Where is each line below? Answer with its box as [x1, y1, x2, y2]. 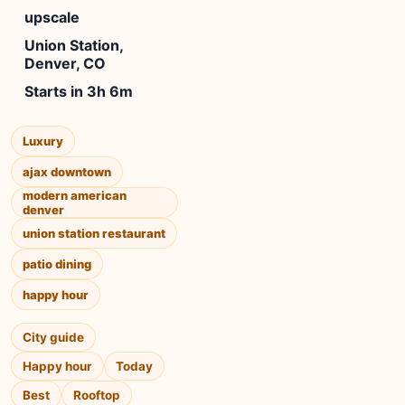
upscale [24, 8, 80, 26]
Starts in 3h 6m [24, 82, 133, 100]
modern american [23, 188, 127, 202]
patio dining [23, 257, 91, 271]
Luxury [23, 134, 63, 148]
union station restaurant [23, 226, 165, 240]
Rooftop [73, 388, 120, 402]
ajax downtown [23, 165, 111, 179]
